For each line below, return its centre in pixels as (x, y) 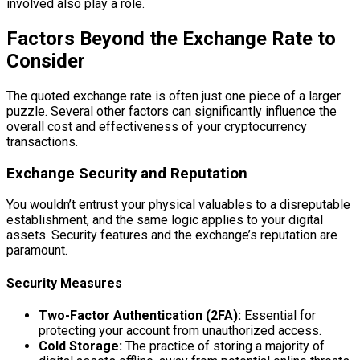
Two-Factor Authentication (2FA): (140, 315)
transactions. (42, 141)
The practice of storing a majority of (223, 346)
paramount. (37, 251)
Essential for (278, 315)
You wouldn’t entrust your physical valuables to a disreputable (178, 205)
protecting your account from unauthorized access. (180, 330)
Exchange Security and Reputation (127, 173)
